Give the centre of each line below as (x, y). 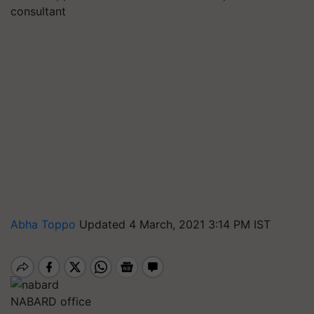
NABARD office (51, 301)
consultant (38, 11)
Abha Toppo (45, 224)
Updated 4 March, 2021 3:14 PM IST (175, 224)
